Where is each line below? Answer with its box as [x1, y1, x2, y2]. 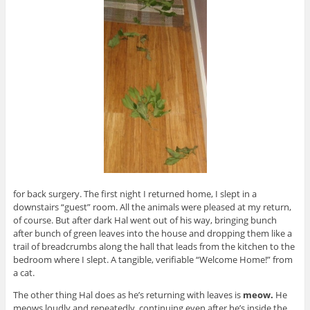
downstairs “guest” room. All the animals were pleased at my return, [12, 200, 291, 213]
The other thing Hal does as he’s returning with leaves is [12, 288, 243, 301]
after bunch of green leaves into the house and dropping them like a [12, 226, 292, 239]
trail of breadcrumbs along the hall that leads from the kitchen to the [12, 239, 295, 253]
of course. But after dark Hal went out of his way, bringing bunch [12, 213, 277, 226]
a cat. [12, 266, 35, 279]
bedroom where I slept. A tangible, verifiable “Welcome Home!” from [12, 253, 293, 266]
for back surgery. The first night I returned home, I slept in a [12, 187, 257, 200]
